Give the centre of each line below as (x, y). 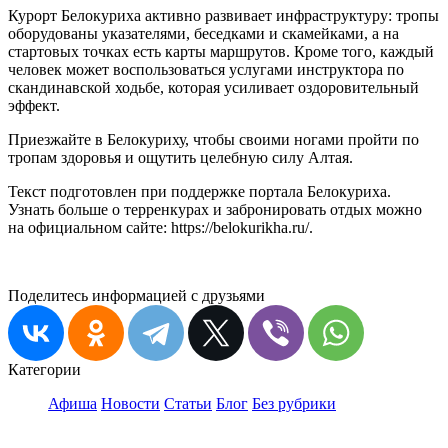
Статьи (188, 403)
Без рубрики (294, 403)
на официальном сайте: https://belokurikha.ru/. (160, 227)
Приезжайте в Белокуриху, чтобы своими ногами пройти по (213, 139)
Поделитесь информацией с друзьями (136, 295)
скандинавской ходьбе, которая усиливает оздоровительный (213, 87)
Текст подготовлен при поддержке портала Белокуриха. (199, 191)
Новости (130, 403)
